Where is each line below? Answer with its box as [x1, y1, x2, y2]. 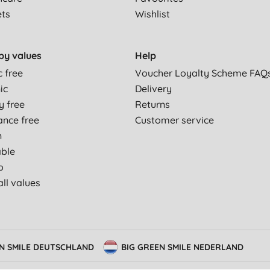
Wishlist [135, 8, 170, 20]
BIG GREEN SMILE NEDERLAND [121, 242, 244, 253]
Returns [135, 98, 170, 111]
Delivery [135, 83, 172, 95]
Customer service [135, 114, 214, 127]
